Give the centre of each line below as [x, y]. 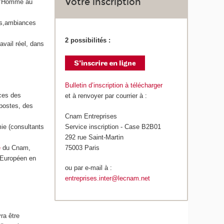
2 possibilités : [88, 40]
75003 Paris [82, 147]
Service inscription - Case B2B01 [113, 126]
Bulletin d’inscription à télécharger [114, 85]
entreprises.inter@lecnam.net [108, 178]
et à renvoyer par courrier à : [106, 96]
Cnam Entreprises [91, 116]
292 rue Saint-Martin [94, 137]
